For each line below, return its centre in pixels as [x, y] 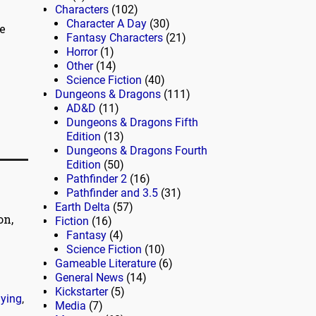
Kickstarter [81, 292]
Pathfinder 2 [97, 179]
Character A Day [107, 24]
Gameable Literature [105, 264]
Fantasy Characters [115, 38]
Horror [82, 52]
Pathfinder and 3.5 [112, 193]
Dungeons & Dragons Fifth [132, 123]
